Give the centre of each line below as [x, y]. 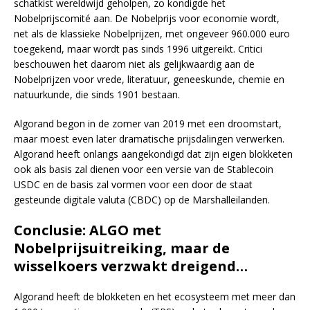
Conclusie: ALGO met [88, 230]
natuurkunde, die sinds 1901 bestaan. [97, 95]
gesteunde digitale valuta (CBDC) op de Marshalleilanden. [142, 200]
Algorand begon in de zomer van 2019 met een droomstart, [148, 124]
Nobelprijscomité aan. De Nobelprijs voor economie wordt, [147, 19]
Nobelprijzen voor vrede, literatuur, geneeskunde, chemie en [149, 80]
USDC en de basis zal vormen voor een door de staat [133, 185]
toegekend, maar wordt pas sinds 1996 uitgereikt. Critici [138, 49]
